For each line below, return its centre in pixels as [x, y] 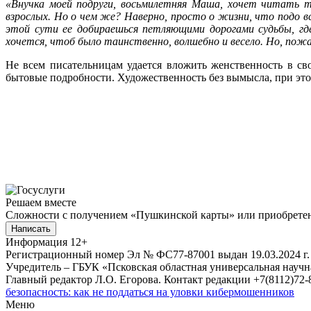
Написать [31, 228]
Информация [36, 242]
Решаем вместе [41, 202]
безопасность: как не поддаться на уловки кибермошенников [150, 292]
